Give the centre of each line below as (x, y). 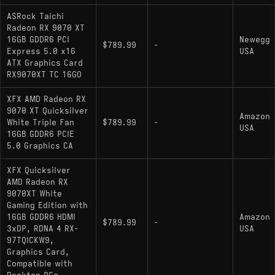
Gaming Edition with (47, 205)
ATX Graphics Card (45, 63)
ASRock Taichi (35, 16)
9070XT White (34, 194)
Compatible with (40, 264)
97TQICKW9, (30, 240)
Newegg (255, 40)
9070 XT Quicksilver (48, 111)
